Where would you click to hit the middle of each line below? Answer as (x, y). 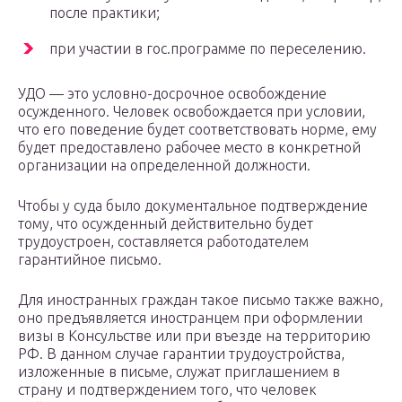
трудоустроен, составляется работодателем (163, 242)
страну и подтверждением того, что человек (167, 390)
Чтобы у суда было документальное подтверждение (193, 206)
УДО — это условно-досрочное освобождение (172, 94)
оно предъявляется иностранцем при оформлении (190, 318)
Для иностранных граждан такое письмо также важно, (201, 300)
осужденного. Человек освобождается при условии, (192, 112)
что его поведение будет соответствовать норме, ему (197, 130)
